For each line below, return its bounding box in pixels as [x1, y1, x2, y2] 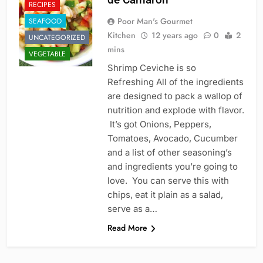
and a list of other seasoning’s [107, 147, 232, 159]
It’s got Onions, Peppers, [107, 119, 211, 130]
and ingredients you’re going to [107, 161, 238, 173]
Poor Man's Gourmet [117, 15, 193, 28]
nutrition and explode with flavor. [107, 104, 244, 116]
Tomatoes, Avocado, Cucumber [107, 133, 238, 144]
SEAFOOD [29, 15, 62, 26]
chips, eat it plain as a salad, [107, 189, 223, 201]
